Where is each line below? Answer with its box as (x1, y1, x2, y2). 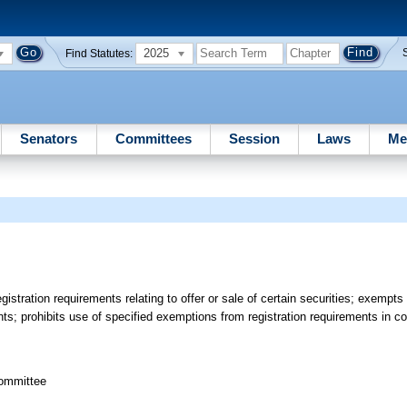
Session (228, 130, 280, 146)
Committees (114, 130, 192, 146)
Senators (20, 130, 78, 146)
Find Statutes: (65, 47, 134, 59)
